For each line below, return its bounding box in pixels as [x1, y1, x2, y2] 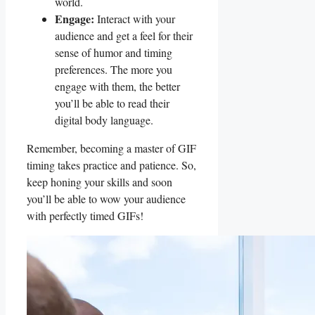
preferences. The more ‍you [55, 61, 172, 77]
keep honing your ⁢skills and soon [27, 174, 172, 189]
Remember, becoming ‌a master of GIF [27, 140, 196, 155]
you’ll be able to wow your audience [27, 191, 186, 206]
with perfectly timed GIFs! [27, 207, 143, 223]
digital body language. [55, 112, 153, 127]
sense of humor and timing [55, 44, 172, 60]
